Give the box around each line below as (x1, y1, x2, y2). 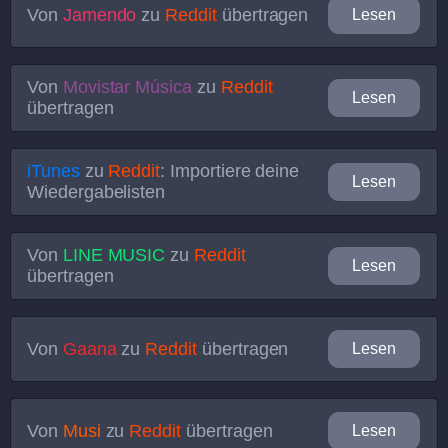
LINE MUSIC (62, 245, 166, 265)
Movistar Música (62, 77, 192, 97)
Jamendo (62, 4, 137, 25)
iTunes (27, 161, 80, 181)
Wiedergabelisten (27, 182, 166, 202)
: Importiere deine (160, 161, 300, 181)
